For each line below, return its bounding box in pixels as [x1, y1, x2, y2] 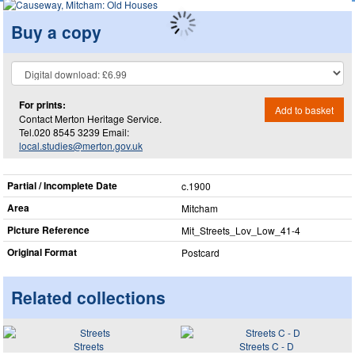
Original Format [7, 245, 77, 259]
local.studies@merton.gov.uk [19, 138, 143, 152]
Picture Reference [7, 223, 90, 237]
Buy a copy [11, 19, 101, 44]
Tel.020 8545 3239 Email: [19, 124, 129, 139]
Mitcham [181, 201, 218, 215]
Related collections [11, 285, 166, 309]
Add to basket [275, 102, 334, 116]
